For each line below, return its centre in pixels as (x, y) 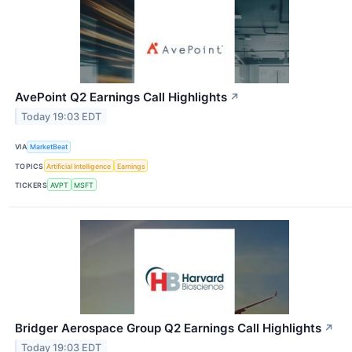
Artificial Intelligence (79, 166)
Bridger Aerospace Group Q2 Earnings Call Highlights (168, 328)
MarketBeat (49, 147)
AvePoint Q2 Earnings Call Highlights (121, 97)
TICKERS (31, 185)
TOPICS (29, 166)
